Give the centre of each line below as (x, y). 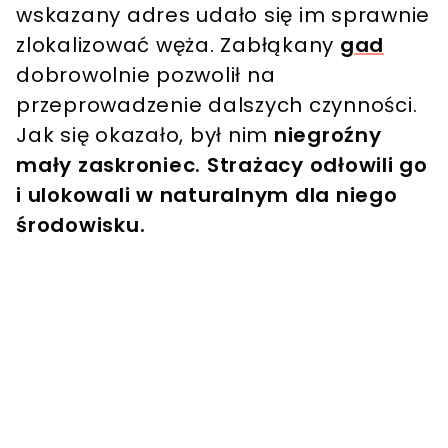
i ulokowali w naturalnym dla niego (207, 195)
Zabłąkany (280, 45)
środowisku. (83, 225)
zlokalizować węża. (115, 45)
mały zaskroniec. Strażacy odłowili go (222, 165)
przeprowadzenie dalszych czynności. (217, 105)
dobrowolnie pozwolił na (146, 75)
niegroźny (325, 135)
